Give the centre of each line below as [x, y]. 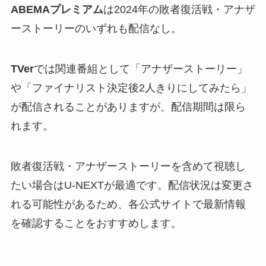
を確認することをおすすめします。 [96, 223]
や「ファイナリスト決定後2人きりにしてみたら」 [131, 88]
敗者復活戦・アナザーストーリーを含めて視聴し [128, 166]
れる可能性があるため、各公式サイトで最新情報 [128, 204]
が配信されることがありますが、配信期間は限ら [128, 107]
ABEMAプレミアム [57, 9]
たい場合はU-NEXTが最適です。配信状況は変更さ [132, 185]
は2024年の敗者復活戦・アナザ [179, 9]
